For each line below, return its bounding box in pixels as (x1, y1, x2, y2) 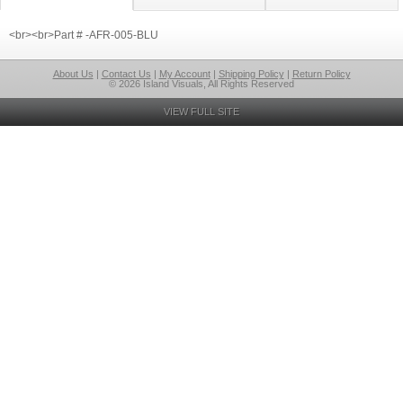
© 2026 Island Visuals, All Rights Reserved (109, 78, 294, 89)
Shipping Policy (218, 68, 284, 79)
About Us (52, 68, 94, 79)
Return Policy (291, 68, 351, 79)
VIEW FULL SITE (164, 106, 239, 117)
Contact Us (101, 68, 151, 79)
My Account (158, 68, 210, 79)
